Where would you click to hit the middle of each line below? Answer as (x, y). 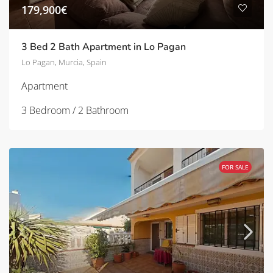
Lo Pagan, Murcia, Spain (64, 62)
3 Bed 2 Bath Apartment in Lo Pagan (104, 47)
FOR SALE (235, 167)
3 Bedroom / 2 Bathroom (75, 110)
